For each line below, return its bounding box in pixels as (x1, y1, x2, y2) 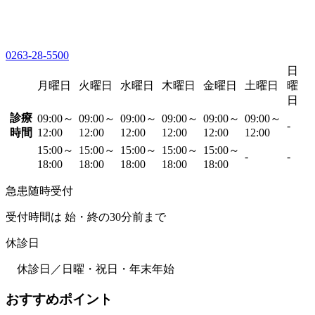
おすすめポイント (6, 291, 112, 307)
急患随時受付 (6, 185, 73, 198)
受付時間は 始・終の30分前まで (6, 211, 166, 224)
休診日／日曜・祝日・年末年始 (6, 263, 174, 276)
